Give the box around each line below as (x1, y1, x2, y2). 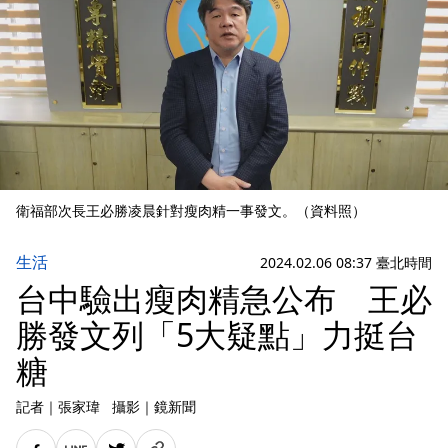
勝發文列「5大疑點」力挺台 (16, 313, 418, 356)
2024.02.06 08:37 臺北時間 (260, 252, 432, 272)
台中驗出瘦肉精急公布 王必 (16, 277, 432, 320)
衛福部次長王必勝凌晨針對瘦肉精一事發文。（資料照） (16, 201, 366, 220)
